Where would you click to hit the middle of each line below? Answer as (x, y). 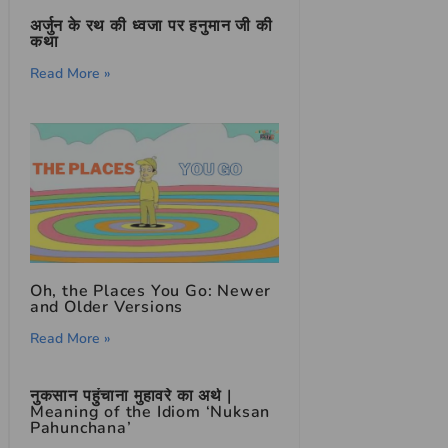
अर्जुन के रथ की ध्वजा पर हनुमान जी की (151, 25)
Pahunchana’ (80, 427)
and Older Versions (106, 306)
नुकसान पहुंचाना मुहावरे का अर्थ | (130, 395)
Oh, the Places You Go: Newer (150, 290)
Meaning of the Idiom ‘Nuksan (150, 411)
